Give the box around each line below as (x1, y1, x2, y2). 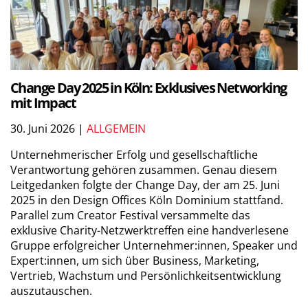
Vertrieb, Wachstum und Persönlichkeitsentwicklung (10, 267, 281, 283)
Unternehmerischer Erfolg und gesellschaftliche (10, 146, 258, 162)
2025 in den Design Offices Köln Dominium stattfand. (10, 192, 283, 208)
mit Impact (10, 93, 76, 112)
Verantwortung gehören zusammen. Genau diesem (10, 162, 277, 177)
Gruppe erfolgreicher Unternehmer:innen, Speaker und (10, 237, 298, 253)
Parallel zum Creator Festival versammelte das (10, 207, 250, 223)
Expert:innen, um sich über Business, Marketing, (10, 252, 259, 268)
